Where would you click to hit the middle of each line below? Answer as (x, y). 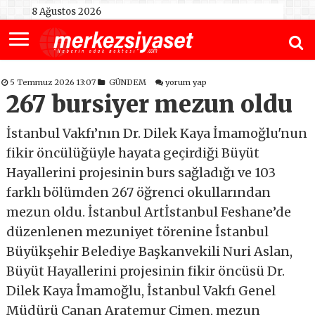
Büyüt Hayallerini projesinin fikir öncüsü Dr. (146, 271)
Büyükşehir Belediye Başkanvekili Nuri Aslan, (150, 252)
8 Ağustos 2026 (66, 12)
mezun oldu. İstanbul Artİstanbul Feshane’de (149, 212)
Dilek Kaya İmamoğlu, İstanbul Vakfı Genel (141, 291)
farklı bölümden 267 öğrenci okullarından (139, 193)
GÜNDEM (128, 83)
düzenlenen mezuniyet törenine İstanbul (138, 232)
